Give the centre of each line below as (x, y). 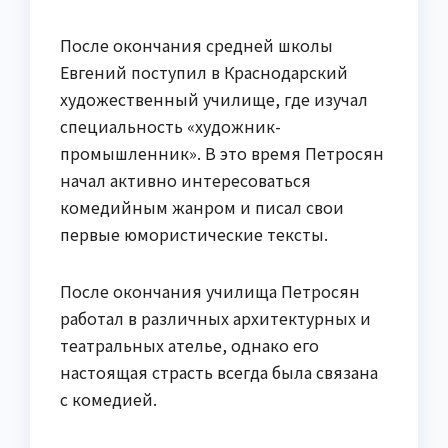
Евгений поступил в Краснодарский (204, 72)
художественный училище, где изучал (214, 99)
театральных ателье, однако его (189, 345)
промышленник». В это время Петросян (222, 153)
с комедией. (108, 399)
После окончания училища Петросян (210, 291)
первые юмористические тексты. (194, 234)
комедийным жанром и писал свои (202, 207)
